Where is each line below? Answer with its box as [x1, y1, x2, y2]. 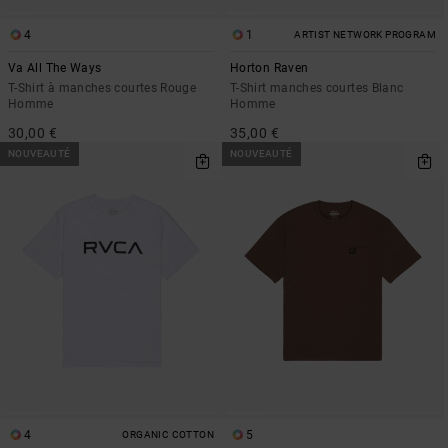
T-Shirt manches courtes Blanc [230, 80, 404, 95]
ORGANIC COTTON [122, 429, 214, 441]
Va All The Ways [8, 60, 102, 75]
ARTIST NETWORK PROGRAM [294, 28, 436, 40]
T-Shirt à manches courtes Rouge [8, 80, 197, 95]
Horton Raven [230, 60, 309, 75]
